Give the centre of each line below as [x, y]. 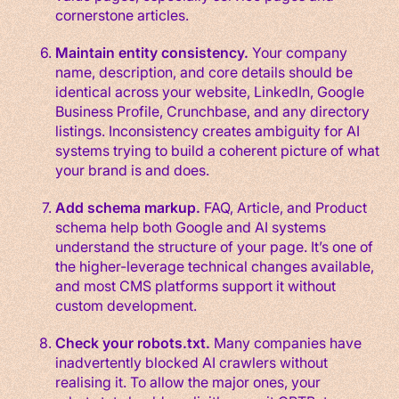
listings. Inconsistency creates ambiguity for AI [207, 130]
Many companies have [285, 342]
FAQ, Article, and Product [283, 207]
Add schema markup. [127, 207]
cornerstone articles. [122, 14]
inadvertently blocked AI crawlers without [191, 362]
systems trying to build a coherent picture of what [217, 150]
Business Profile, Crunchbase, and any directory [212, 110]
